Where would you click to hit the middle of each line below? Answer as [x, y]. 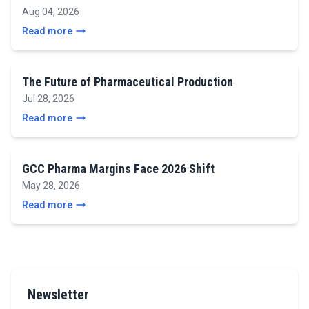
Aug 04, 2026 [51, 11]
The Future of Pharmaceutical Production [128, 81]
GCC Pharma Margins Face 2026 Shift [118, 168]
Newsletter [58, 294]
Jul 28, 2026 [48, 98]
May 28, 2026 [51, 185]
